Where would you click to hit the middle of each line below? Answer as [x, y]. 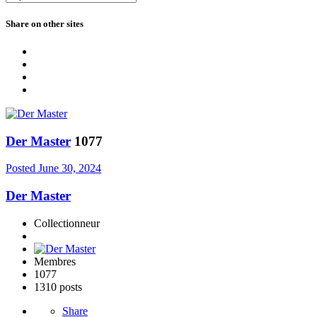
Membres [55, 261]
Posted [22, 168]
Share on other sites [45, 23]
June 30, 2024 [70, 168]
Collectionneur [67, 223]
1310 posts [58, 287]
